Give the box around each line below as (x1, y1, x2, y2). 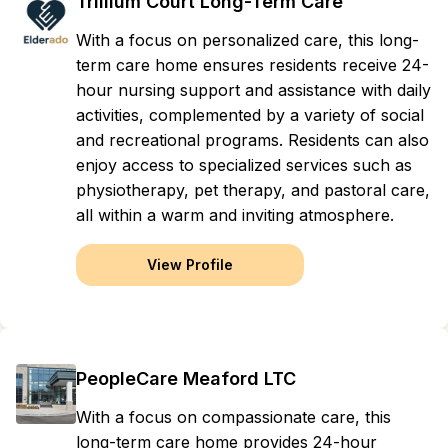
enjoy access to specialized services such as (76, 155, 412, 175)
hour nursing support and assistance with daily (76, 80, 431, 100)
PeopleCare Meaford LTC (76, 368, 296, 389)
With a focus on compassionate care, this (76, 407, 391, 427)
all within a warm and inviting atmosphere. (76, 205, 394, 225)
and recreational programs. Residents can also (76, 130, 429, 150)
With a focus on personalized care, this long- (76, 30, 419, 50)
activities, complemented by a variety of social (76, 105, 424, 125)
